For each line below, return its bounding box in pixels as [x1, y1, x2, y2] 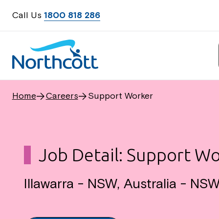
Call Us [12, 9, 42, 20]
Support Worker [88, 90, 153, 101]
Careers [45, 90, 78, 101]
